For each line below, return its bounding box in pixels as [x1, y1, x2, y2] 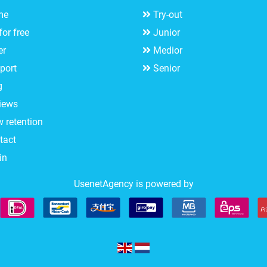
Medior [153, 45, 182, 57]
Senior [153, 63, 180, 74]
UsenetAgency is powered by [73, 178, 194, 190]
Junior [153, 27, 180, 39]
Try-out [153, 9, 182, 21]
